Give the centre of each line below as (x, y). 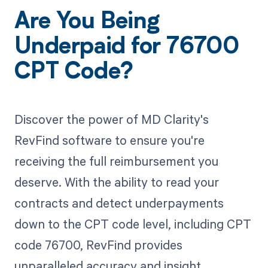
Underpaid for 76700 (127, 48)
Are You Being (87, 23)
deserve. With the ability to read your (116, 182)
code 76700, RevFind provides (98, 244)
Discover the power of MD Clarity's (111, 119)
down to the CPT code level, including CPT (133, 223)
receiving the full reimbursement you (116, 161)
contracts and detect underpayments (119, 202)
